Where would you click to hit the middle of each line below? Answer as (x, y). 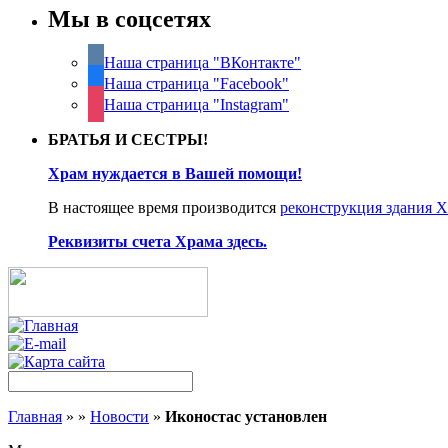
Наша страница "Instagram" (196, 105)
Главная (35, 417)
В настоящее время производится (164, 208)
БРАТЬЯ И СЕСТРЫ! (128, 140)
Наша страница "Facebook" (196, 84)
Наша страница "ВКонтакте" (202, 63)
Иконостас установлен (246, 417)
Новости (119, 417)
